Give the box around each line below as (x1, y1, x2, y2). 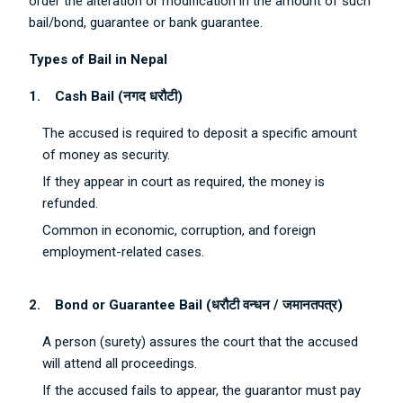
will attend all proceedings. (42, 355, 198, 372)
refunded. (42, 195, 99, 211)
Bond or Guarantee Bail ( (55, 297, 212, 313)
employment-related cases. (42, 244, 205, 260)
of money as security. (42, 147, 171, 163)
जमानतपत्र (282, 297, 338, 313)
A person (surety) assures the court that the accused (42, 334, 359, 350)
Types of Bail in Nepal (29, 51, 168, 67)
